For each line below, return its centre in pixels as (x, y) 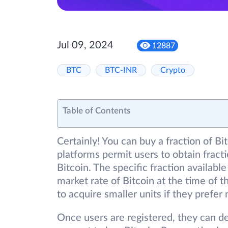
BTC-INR (121, 70)
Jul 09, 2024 (85, 46)
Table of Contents (96, 111)
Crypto (173, 70)
